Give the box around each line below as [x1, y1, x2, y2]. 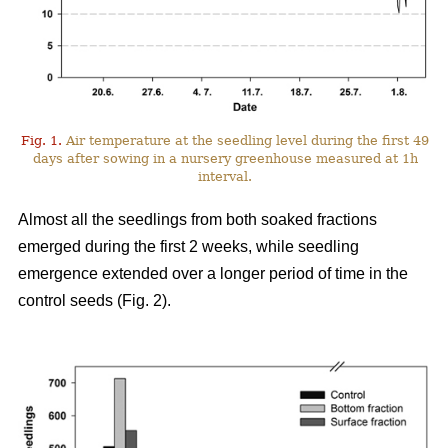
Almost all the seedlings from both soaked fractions [18, 211, 377, 229]
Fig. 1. [21, 133, 63, 149]
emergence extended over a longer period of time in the [18, 265, 408, 283]
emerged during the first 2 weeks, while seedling [18, 238, 359, 256]
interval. [198, 169, 253, 185]
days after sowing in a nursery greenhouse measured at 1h [32, 151, 418, 167]
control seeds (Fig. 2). [18, 292, 171, 310]
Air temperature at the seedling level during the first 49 [62, 133, 430, 149]
